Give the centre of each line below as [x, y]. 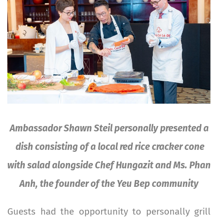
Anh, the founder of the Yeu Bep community [109, 183]
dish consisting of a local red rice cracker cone [109, 146]
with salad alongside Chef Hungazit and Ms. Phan [109, 165]
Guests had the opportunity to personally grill [109, 211]
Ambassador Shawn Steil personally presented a [109, 128]
